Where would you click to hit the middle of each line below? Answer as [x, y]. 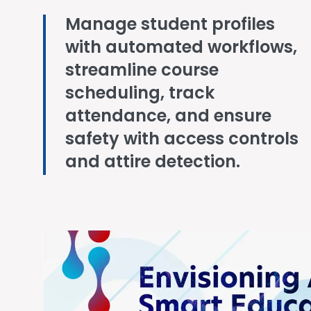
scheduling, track [140, 95]
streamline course [142, 72]
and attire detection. [153, 163]
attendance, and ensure [168, 118]
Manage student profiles [170, 26]
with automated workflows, [181, 49]
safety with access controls [182, 141]
